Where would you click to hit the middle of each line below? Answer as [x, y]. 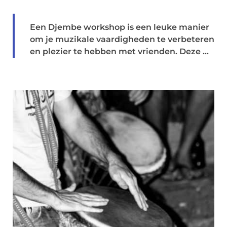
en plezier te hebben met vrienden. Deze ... [119, 51]
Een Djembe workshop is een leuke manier [120, 27]
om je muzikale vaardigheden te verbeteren [122, 39]
